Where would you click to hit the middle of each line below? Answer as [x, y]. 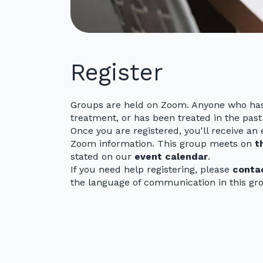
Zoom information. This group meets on [163, 143]
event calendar [171, 156]
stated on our [102, 156]
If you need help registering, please [151, 169]
